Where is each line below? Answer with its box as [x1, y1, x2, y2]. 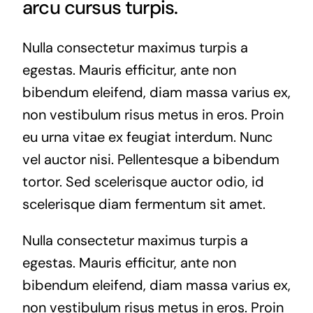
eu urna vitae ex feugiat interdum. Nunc [22, 127, 272, 146]
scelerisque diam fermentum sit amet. [22, 194, 265, 213]
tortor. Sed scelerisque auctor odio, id [22, 172, 264, 191]
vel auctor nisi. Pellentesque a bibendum [22, 150, 279, 168]
